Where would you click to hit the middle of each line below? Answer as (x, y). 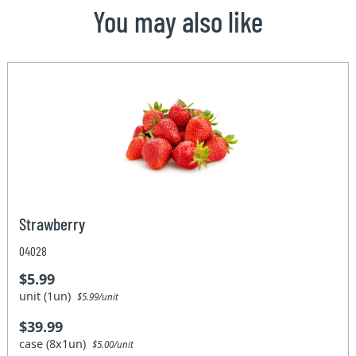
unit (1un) (48, 296)
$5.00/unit (113, 344)
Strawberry (52, 223)
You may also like (178, 21)
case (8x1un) (56, 343)
